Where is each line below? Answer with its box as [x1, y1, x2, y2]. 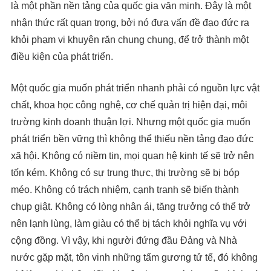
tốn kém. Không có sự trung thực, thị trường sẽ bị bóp [11, 167, 240, 178]
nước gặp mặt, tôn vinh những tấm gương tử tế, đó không [11, 252, 258, 263]
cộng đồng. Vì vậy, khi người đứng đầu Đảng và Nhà [11, 235, 237, 246]
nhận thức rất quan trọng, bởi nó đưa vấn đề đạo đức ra [11, 17, 249, 28]
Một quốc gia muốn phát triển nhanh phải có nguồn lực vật [11, 82, 260, 93]
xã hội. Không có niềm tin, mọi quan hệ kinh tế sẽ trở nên [11, 150, 254, 161]
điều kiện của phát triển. [11, 51, 113, 62]
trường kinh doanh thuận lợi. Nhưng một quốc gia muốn [11, 116, 250, 127]
